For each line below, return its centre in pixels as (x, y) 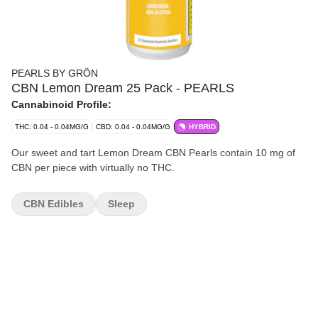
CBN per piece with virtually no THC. (93, 168)
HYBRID (202, 127)
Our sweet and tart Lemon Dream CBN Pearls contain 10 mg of (153, 153)
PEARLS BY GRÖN (55, 73)
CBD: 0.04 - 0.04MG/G (133, 127)
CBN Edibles (54, 204)
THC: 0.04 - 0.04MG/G (52, 127)
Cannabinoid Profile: (61, 104)
